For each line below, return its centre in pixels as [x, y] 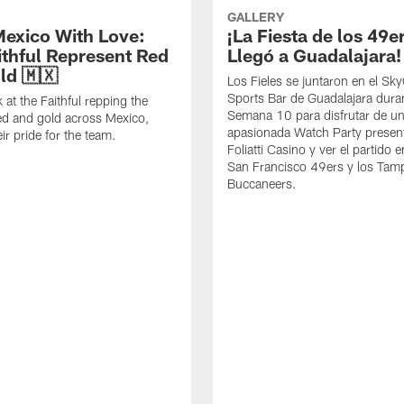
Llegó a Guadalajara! [314, 55]
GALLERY [256, 17]
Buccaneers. [262, 184]
